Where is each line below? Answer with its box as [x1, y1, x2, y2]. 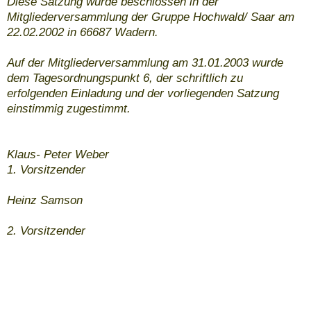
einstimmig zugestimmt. [7, 102, 131, 116]
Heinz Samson [7, 194, 83, 208]
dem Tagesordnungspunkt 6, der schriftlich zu [7, 72, 243, 85]
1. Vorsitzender [7, 163, 85, 177]
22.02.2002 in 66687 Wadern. [7, 26, 158, 40]
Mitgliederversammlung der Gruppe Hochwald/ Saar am [7, 10, 294, 24]
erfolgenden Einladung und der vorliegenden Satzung [7, 87, 279, 101]
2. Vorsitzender [7, 224, 85, 238]
